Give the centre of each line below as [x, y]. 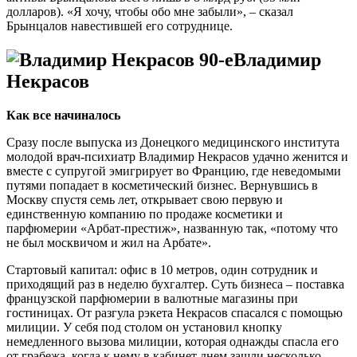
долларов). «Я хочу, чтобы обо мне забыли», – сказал [150, 12]
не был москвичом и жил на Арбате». [109, 242]
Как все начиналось [63, 115]
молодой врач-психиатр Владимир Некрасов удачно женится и [177, 156]
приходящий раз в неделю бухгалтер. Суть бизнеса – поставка [175, 284]
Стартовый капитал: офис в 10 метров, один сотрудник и [162, 269]
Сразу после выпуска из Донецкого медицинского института [173, 142]
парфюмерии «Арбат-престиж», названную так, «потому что [172, 228]
